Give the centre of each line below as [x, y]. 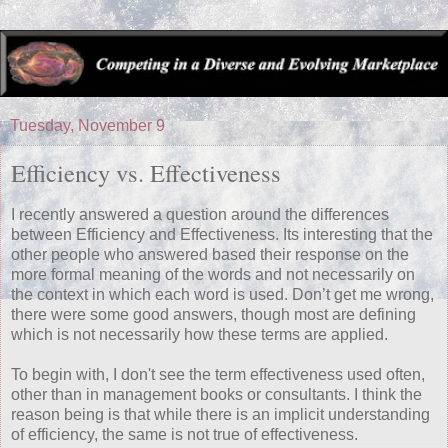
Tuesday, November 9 [87, 126]
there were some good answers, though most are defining [213, 315]
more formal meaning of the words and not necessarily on [213, 275]
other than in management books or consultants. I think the [216, 395]
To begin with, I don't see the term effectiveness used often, [218, 375]
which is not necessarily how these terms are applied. [199, 335]
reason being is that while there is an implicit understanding [220, 415]
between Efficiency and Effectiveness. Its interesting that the [222, 235]
